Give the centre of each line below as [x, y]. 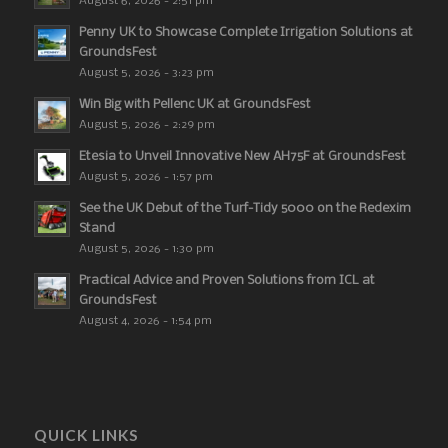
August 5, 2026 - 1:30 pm [146, 249]
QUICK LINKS [86, 435]
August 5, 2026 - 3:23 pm [146, 73]
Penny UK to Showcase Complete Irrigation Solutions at [245, 33]
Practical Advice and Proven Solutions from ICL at [226, 281]
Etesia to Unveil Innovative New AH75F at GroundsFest [242, 157]
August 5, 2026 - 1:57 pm [145, 177]
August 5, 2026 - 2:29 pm [146, 125]
